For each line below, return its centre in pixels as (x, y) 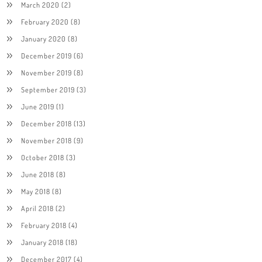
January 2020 (43, 38)
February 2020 (45, 21)
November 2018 (46, 140)
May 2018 (35, 191)
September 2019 (48, 89)
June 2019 (37, 106)
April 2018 (37, 208)
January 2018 (42, 242)
